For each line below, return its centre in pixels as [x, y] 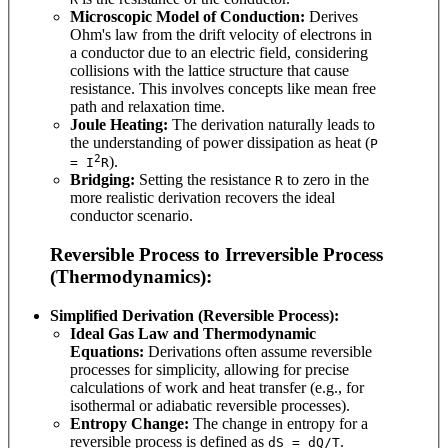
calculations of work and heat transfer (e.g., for [217, 387]
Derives [331, 17]
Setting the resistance [205, 180]
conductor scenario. [131, 216]
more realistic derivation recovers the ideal [202, 198]
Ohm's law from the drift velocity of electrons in [221, 35]
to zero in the [326, 180]
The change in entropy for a [278, 423]
